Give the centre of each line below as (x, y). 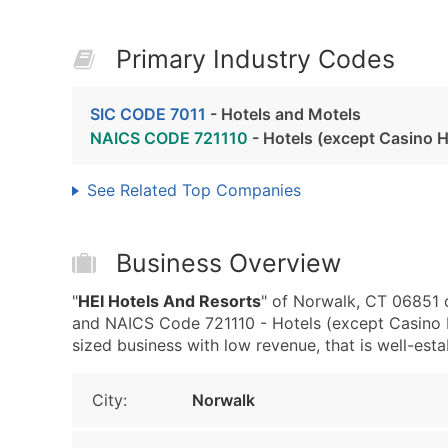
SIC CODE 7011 (148, 114)
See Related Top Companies (194, 190)
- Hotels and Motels (283, 114)
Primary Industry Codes (255, 59)
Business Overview (228, 263)
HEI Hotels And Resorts (169, 301)
